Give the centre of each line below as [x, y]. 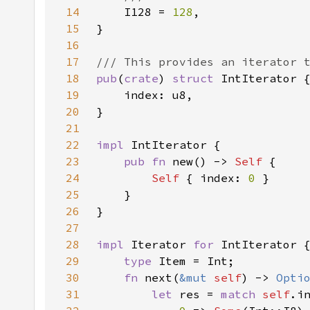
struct [197, 78]
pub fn [148, 161]
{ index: [217, 178]
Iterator [162, 244]
